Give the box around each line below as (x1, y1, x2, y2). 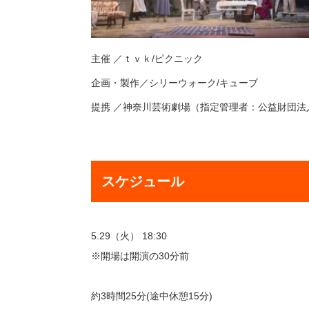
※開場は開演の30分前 (91, 250, 189, 261)
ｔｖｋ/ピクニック (123, 52, 203, 64)
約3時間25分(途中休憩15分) (91, 290, 212, 301)
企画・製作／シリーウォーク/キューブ (91, 77, 258, 88)
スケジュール (101, 173, 184, 189)
